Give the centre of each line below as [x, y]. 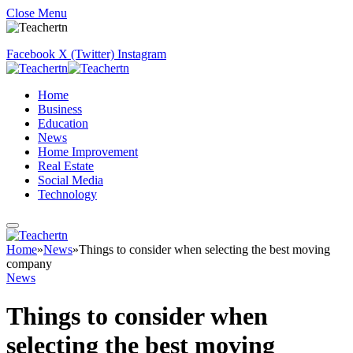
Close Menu [37, 13]
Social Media [71, 180]
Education [63, 123]
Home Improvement [88, 152]
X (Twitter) [86, 54]
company [29, 264]
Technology [67, 194]
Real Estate [66, 166]
